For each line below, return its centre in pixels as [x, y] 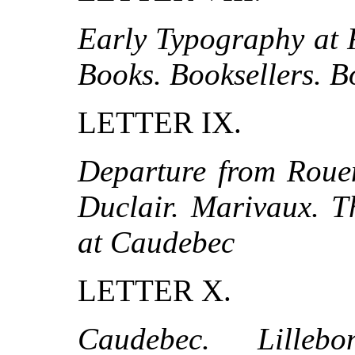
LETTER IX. [160, 123]
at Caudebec [156, 242]
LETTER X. [155, 291]
